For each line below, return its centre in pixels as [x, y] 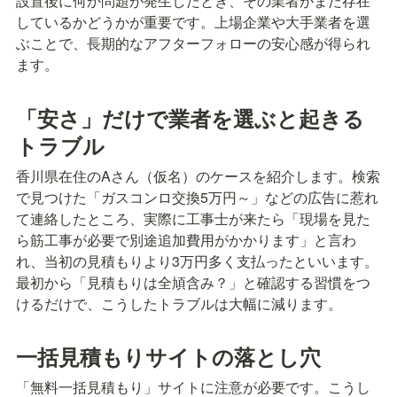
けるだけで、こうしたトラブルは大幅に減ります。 [179, 303]
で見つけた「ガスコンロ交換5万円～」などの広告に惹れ [197, 197]
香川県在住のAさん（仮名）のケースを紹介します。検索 [198, 175]
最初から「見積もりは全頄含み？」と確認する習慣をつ [193, 282]
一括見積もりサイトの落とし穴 [168, 356]
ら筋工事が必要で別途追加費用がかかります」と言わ [186, 239]
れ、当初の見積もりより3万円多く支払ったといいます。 [197, 261]
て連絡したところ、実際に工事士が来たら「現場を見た [193, 218]
